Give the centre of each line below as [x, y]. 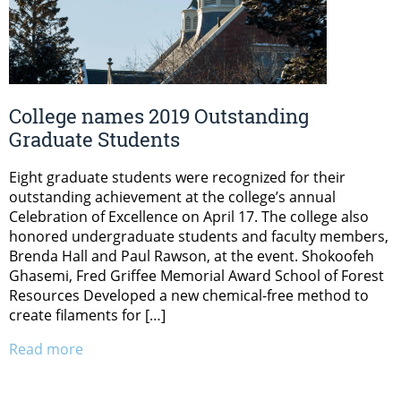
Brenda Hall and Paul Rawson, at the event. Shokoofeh [192, 256]
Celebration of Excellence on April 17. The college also [189, 217]
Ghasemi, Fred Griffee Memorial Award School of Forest [196, 276]
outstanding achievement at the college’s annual [172, 197]
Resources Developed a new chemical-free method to [189, 296]
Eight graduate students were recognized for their [177, 178]
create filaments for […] [87, 316]
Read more [46, 350]
